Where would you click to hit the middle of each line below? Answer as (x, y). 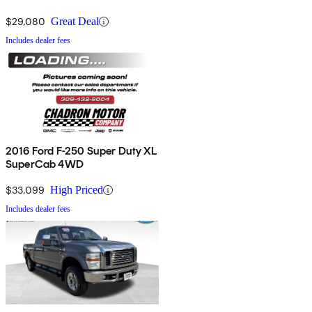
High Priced (77, 190)
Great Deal (75, 22)
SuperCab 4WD (45, 164)
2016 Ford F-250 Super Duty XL (82, 151)
